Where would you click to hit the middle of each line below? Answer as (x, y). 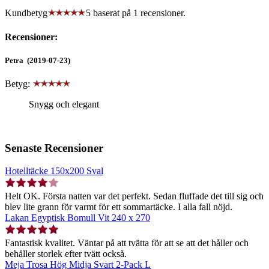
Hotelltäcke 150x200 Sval (54, 171)
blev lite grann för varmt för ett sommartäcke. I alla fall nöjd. (119, 207)
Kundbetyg (26, 13)
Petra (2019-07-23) (38, 60)
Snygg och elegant (64, 104)
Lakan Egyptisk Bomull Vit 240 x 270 (77, 218)
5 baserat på (110, 13)
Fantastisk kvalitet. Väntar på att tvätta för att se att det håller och (127, 243)
